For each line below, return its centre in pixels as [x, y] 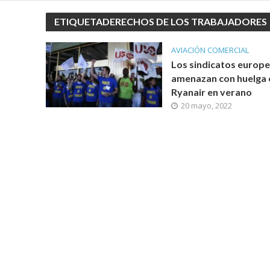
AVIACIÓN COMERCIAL [210, 50]
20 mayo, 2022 [206, 105]
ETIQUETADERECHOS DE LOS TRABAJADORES [160, 21]
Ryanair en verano [211, 92]
